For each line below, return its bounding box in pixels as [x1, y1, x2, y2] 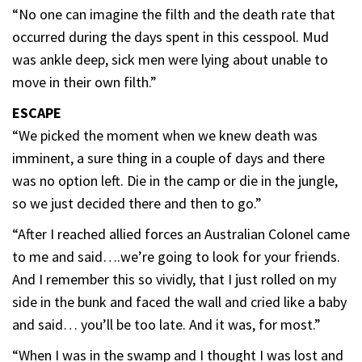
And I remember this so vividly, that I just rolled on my [12, 269, 336, 288]
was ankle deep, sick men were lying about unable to [12, 49, 328, 69]
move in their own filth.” [12, 72, 157, 91]
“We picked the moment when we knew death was [12, 125, 318, 145]
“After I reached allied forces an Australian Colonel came [12, 224, 350, 243]
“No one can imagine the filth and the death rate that [12, 4, 335, 23]
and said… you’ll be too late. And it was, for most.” [12, 314, 321, 334]
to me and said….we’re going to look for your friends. [12, 246, 340, 266]
